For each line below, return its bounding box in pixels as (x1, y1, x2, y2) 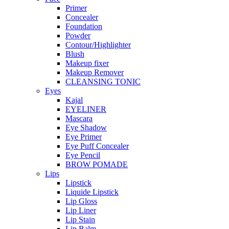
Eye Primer (65, 132, 102, 141)
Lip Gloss (65, 196, 97, 205)
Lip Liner (65, 205, 96, 215)
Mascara (65, 113, 93, 123)
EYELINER (65, 104, 106, 113)
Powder (65, 31, 90, 40)
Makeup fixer (65, 58, 109, 67)
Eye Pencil (65, 150, 100, 159)
